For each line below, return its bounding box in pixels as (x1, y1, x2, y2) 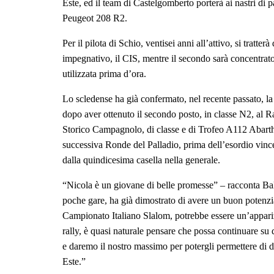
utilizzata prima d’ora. (62, 68, 146, 79)
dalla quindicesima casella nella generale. (62, 155, 220, 165)
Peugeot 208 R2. (62, 13, 127, 23)
